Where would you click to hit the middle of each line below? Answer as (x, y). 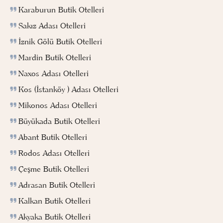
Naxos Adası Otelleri (54, 73)
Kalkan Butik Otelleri (55, 200)
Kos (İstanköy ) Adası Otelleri (68, 89)
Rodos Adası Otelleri (54, 153)
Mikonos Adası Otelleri (58, 105)
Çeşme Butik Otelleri (54, 168)
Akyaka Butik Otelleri (55, 216)
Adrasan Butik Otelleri (57, 184)
